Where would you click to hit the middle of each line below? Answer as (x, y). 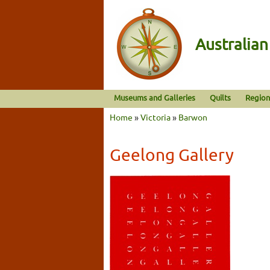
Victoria (155, 117)
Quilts (221, 97)
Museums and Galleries (155, 97)
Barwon (193, 117)
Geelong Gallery (172, 154)
